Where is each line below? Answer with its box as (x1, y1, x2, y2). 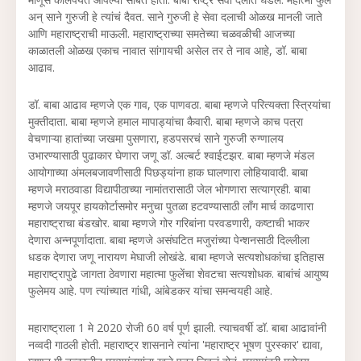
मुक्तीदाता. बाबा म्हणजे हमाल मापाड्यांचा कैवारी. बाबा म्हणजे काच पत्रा (28, 114, 303, 129)
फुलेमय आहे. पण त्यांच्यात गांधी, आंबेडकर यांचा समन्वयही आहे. (28, 283, 272, 298)
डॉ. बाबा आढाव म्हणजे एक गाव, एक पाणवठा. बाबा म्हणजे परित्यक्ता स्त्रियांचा (28, 97, 330, 112)
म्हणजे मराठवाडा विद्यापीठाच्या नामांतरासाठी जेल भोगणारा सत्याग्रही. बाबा (28, 181, 310, 197)
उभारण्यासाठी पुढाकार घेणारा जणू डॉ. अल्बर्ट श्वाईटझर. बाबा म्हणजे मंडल (28, 147, 314, 163)
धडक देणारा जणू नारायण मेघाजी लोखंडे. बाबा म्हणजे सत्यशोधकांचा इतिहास (28, 249, 324, 264)
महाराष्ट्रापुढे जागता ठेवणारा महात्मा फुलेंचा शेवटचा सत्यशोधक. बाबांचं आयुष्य (28, 266, 329, 281)
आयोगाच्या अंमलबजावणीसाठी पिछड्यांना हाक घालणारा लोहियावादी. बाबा (28, 164, 308, 180)
